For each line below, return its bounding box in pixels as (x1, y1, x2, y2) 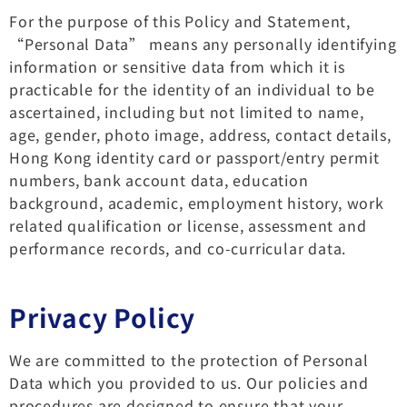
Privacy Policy (9, 298, 196, 335)
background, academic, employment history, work (9, 191, 384, 213)
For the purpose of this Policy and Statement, (9, 9, 351, 32)
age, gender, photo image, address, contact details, (9, 123, 392, 145)
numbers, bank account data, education (9, 168, 309, 191)
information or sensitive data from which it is (9, 55, 345, 77)
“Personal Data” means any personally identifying (9, 32, 397, 55)
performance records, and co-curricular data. (9, 236, 347, 259)
